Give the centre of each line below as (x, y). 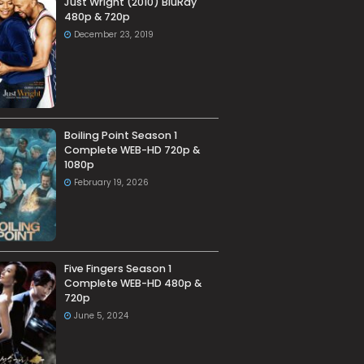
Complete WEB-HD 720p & (132, 150)
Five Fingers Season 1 (117, 269)
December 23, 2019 (113, 35)
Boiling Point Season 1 (120, 136)
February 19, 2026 (111, 183)
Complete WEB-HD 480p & (132, 284)
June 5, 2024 (101, 316)
